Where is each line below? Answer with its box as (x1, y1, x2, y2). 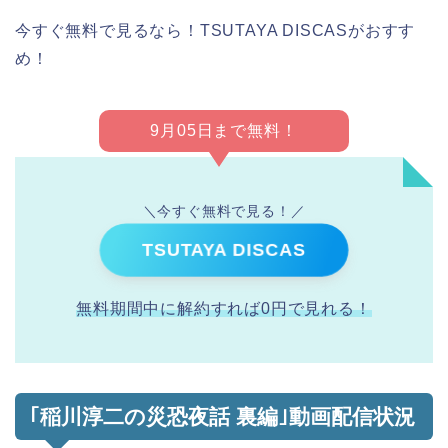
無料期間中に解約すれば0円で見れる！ (76, 300, 372, 317)
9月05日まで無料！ (150, 122, 298, 139)
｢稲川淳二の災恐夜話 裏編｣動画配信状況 (29, 405, 415, 428)
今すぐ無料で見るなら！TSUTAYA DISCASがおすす (15, 22, 416, 39)
